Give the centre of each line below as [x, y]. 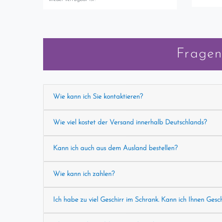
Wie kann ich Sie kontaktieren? [98, 97]
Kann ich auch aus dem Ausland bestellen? [115, 149]
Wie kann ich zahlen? [83, 174]
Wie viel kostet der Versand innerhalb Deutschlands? [130, 123]
